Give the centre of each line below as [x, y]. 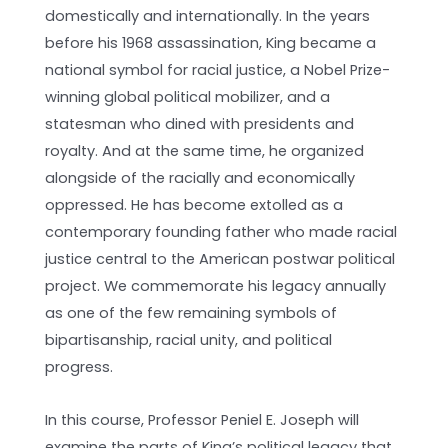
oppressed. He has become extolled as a [194, 205]
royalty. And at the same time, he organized [205, 151]
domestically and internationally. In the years [208, 16]
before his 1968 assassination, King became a [211, 43]
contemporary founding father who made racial [221, 232]
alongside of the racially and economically [200, 178]
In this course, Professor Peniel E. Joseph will [202, 420]
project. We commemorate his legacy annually [216, 286]
